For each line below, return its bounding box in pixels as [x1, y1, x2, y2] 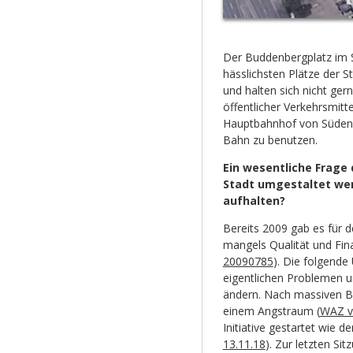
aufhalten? [222, 193, 285, 209]
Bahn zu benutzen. [222, 132, 318, 148]
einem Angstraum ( [222, 303, 320, 319]
